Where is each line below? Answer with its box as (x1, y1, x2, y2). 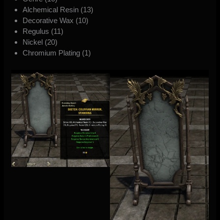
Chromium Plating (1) (22, 49, 91, 57)
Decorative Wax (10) (22, 16, 88, 25)
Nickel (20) (22, 38, 57, 47)
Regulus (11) (22, 27, 63, 36)
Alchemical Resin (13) (22, 5, 93, 14)
